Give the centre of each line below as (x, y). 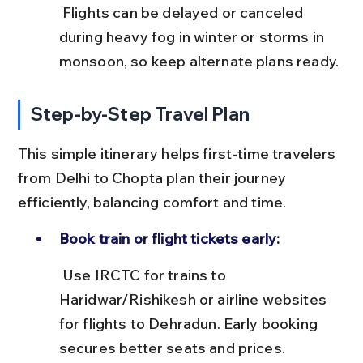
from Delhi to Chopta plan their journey (154, 177)
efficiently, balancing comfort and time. (152, 202)
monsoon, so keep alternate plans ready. (199, 61)
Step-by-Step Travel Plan (140, 114)
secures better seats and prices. (172, 348)
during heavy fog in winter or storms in (193, 36)
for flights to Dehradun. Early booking (190, 323)
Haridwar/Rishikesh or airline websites (194, 299)
